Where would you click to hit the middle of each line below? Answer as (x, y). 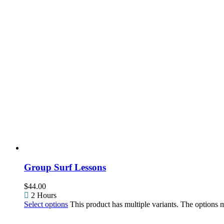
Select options (46, 204)
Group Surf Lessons (65, 167)
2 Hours (43, 195)
